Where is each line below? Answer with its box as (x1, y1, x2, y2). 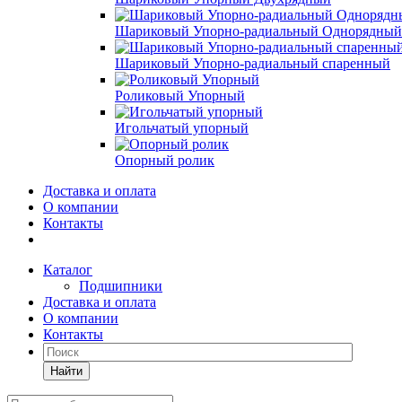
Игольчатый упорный (115, 120, 249, 135)
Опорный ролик (115, 153, 214, 168)
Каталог (43, 262, 92, 277)
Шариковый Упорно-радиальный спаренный (115, 56, 390, 71)
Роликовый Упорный (115, 88, 245, 103)
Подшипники (79, 278, 162, 293)
